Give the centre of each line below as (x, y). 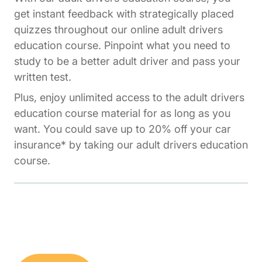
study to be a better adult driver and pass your (127, 61)
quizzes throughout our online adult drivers (118, 30)
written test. (43, 77)
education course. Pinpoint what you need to (122, 46)
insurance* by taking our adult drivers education (131, 145)
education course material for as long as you (122, 113)
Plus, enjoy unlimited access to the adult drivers (129, 98)
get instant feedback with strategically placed (124, 14)
